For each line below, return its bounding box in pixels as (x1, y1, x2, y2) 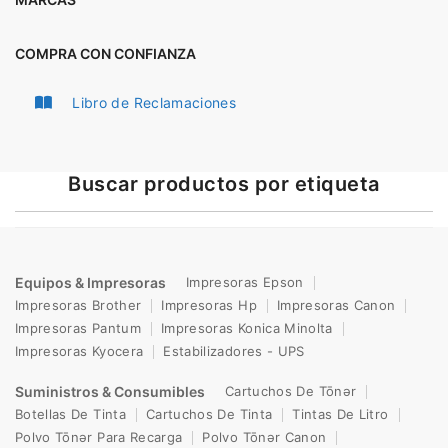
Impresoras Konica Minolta (160, 320, 333, 336)
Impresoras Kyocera (15, 343, 144, 359)
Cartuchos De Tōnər (225, 383, 357, 399)
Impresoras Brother (15, 297, 142, 313)
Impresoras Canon (276, 297, 396, 313)
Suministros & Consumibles (15, 382, 205, 400)
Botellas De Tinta (15, 406, 126, 422)
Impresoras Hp (161, 297, 257, 313)
